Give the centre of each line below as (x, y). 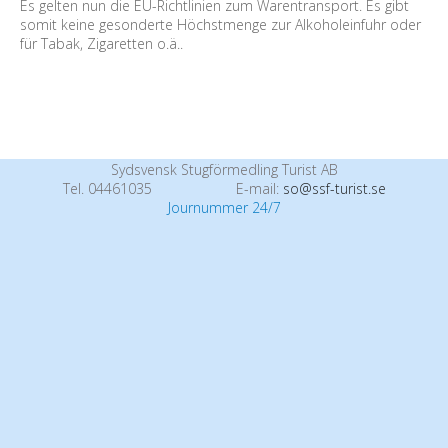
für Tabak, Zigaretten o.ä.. (101, 43)
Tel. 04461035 (107, 188)
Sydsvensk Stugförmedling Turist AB (224, 169)
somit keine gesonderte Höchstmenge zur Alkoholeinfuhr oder (220, 24)
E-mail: (259, 188)
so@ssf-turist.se (334, 188)
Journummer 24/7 (224, 207)
